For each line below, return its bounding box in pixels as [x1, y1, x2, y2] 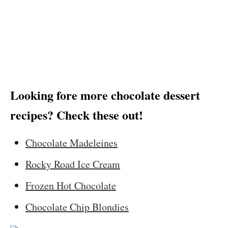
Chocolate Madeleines [25, 136, 118, 150]
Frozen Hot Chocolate [25, 179, 116, 192]
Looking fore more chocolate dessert [10, 86, 200, 104]
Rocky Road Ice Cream [25, 157, 120, 171]
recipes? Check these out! [10, 106, 143, 124]
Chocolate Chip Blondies [25, 200, 129, 214]
